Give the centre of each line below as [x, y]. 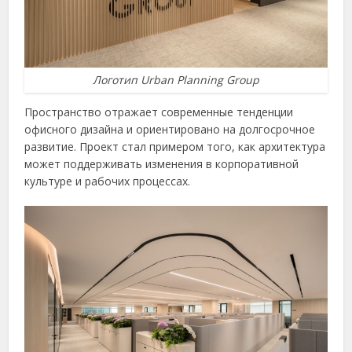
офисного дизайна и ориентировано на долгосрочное [170, 130]
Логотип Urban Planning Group [176, 80]
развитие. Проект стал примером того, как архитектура [175, 147]
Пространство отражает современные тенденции [159, 112]
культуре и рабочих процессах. [108, 181]
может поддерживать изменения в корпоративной [162, 164]
